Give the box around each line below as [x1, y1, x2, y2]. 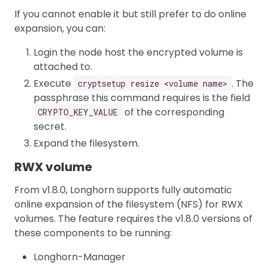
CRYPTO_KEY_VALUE [38, 106, 118, 118]
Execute [33, 76, 74, 90]
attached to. [33, 59, 92, 74]
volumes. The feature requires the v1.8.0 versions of [14, 211, 252, 226]
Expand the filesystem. [33, 136, 139, 150]
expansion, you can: [14, 21, 105, 35]
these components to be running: [14, 226, 172, 240]
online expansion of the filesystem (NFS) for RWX [14, 197, 243, 211]
